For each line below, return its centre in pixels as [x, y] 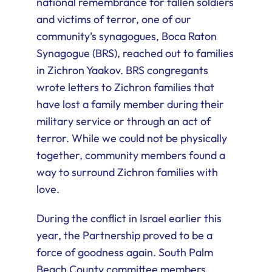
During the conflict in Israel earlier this [129, 219]
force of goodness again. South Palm [124, 253]
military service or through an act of [123, 121]
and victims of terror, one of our [114, 19]
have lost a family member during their [130, 104]
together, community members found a [131, 155]
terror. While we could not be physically [131, 138]
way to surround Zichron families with [127, 172]
